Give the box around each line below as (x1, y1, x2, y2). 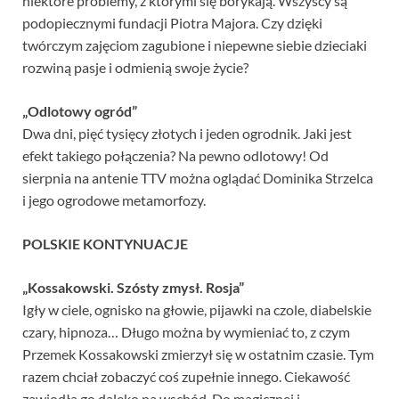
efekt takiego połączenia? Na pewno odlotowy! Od (22, 147, 329, 165)
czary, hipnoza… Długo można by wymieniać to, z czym (22, 323, 350, 341)
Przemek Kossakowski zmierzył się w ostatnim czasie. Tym (22, 346, 374, 363)
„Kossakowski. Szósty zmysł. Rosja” (22, 279, 244, 297)
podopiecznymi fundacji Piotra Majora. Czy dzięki (22, 14, 322, 32)
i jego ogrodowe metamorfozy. (22, 191, 206, 209)
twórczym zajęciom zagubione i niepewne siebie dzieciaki (22, 37, 367, 54)
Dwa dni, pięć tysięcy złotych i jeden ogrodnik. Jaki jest (22, 125, 352, 142)
